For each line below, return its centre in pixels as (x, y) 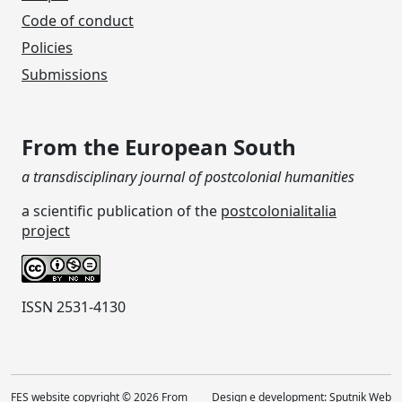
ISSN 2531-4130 (74, 306)
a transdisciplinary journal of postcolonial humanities (188, 176)
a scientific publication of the (121, 210)
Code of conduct (78, 20)
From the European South (159, 146)
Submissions (65, 74)
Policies (47, 47)
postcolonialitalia (279, 210)
